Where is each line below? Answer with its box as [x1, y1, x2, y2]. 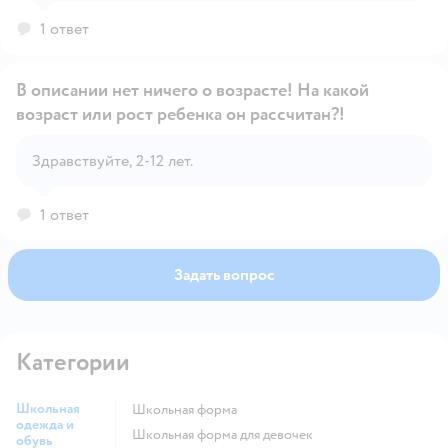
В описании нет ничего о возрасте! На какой [16, 78, 369, 102]
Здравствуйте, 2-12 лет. [32, 150, 193, 171]
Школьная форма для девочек [146, 425, 313, 443]
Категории [16, 346, 130, 378]
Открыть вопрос [224, 149, 341, 170]
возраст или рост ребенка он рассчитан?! [16, 102, 345, 126]
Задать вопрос [173, 264, 275, 285]
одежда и [16, 415, 74, 433]
